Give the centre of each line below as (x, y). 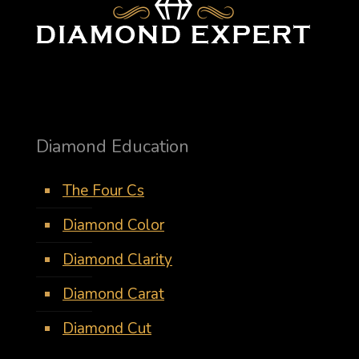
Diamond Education (113, 147)
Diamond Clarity (117, 260)
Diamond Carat (113, 294)
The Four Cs (103, 191)
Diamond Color (113, 225)
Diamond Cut (107, 329)
